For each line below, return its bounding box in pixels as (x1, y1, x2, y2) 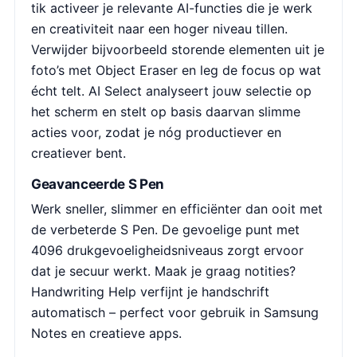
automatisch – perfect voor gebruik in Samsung (31, 304, 319, 320)
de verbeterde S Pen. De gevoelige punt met (31, 222, 300, 237)
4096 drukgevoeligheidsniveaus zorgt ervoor (31, 242, 304, 258)
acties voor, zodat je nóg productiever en (31, 124, 281, 140)
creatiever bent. (31, 144, 126, 161)
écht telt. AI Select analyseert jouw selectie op (31, 82, 312, 99)
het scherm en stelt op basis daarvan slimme (31, 103, 300, 120)
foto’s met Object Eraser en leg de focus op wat (31, 61, 321, 78)
